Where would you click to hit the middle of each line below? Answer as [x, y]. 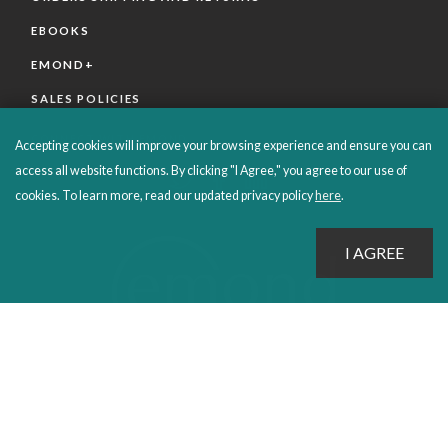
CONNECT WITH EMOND [109, 138]
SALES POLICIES [86, 99]
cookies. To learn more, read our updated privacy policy [165, 196]
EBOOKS [60, 31]
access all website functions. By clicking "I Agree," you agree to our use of [211, 171]
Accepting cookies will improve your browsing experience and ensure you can [223, 146]
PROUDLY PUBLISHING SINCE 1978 [224, 381]
